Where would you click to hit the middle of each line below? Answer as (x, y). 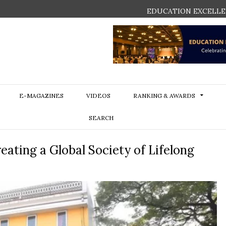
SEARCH (101, 118)
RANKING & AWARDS (164, 96)
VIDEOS (98, 96)
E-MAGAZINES (41, 96)
